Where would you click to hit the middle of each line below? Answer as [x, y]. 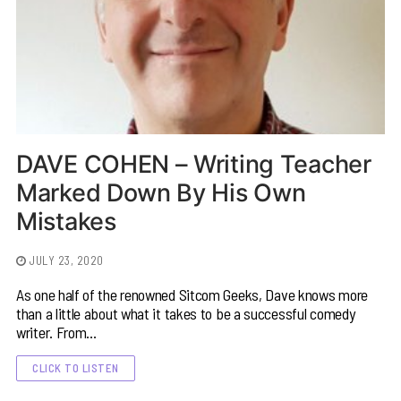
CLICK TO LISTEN [76, 368]
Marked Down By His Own [161, 193]
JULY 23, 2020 [67, 261]
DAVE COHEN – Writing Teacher [194, 165]
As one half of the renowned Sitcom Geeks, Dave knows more [192, 295]
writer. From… [57, 333]
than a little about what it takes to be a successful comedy [186, 314]
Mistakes [66, 222]
